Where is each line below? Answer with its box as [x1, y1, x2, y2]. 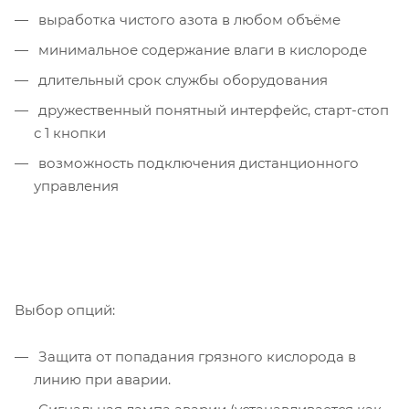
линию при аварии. [34, 370, 171, 388]
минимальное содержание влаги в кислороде [35, 40, 367, 58]
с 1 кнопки [34, 123, 106, 142]
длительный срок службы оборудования [35, 70, 328, 89]
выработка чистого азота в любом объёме [35, 10, 341, 28]
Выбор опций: [15, 300, 115, 319]
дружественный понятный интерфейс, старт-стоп [35, 100, 389, 119]
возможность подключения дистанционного [35, 153, 359, 172]
